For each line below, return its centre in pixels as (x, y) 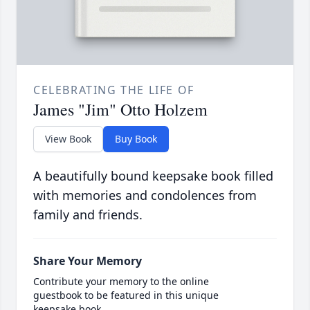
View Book (68, 139)
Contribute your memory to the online (121, 282)
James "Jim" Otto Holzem (120, 110)
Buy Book (136, 139)
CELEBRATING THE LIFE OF (114, 90)
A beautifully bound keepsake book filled (153, 176)
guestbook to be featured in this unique (126, 295)
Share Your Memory (88, 261)
